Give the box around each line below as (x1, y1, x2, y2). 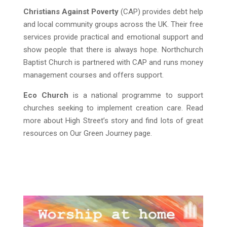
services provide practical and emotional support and (23, 32, 203, 42)
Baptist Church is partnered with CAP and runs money (23, 58, 203, 67)
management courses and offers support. (23, 70, 164, 80)
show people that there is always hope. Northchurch (23, 45, 203, 55)
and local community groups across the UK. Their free (23, 20, 203, 29)
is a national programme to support (68, 91, 203, 100)
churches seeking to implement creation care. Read (23, 103, 203, 113)
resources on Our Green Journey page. (23, 129, 152, 138)
